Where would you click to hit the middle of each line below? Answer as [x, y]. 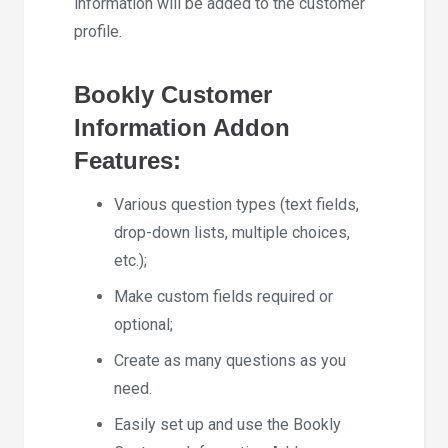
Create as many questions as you [230, 361]
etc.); [130, 261]
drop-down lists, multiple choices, [232, 233]
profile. [98, 31]
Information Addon [182, 127]
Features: [127, 160]
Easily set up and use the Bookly [227, 425]
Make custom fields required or [223, 297]
